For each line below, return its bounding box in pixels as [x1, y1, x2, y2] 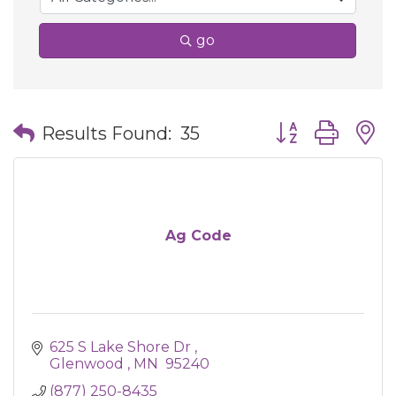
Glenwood [49, 355, 127, 372]
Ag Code [164, 227, 232, 244]
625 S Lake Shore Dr [49, 339, 194, 355]
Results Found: [42, 122, 171, 144]
